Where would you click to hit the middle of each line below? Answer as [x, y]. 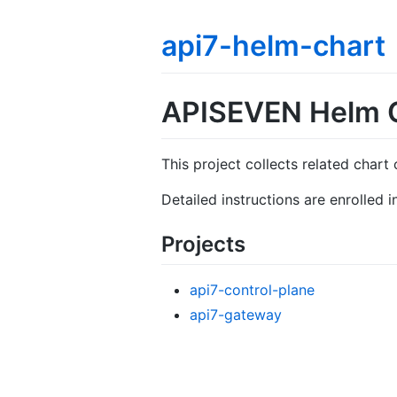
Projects [203, 245]
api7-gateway [236, 315]
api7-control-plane [252, 290]
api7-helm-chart [273, 46]
